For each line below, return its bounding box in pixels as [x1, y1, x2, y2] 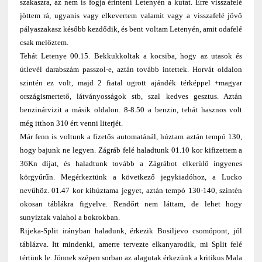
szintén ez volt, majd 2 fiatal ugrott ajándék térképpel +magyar [19, 78, 243, 88]
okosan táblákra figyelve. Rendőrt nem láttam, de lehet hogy [19, 199, 243, 209]
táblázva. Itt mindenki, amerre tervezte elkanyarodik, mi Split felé [19, 240, 243, 249]
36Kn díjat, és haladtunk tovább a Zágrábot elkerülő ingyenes [19, 159, 243, 168]
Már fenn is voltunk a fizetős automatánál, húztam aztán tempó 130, [19, 132, 243, 142]
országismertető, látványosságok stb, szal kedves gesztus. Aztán [19, 92, 243, 101]
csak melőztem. [19, 38, 68, 47]
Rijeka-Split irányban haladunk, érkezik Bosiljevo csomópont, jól [19, 226, 243, 236]
